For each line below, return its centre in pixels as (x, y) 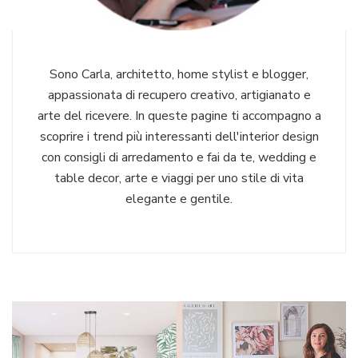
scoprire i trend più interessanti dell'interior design (179, 136)
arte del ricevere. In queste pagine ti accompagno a (179, 115)
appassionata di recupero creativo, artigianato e (179, 95)
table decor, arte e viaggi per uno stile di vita (179, 178)
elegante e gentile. (179, 199)
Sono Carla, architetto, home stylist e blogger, (179, 74)
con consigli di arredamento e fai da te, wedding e (179, 157)
